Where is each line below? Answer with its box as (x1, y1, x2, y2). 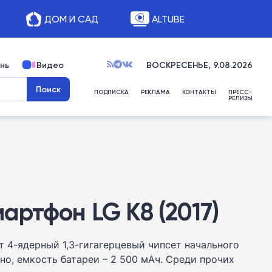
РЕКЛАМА (141, 88, 170, 96)
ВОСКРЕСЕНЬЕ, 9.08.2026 (146, 59, 253, 70)
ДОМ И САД (44, 13, 98, 25)
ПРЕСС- (228, 88, 253, 96)
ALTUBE (151, 13, 185, 25)
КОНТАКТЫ (182, 88, 216, 96)
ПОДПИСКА (94, 88, 129, 96)
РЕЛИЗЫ (228, 94, 253, 102)
